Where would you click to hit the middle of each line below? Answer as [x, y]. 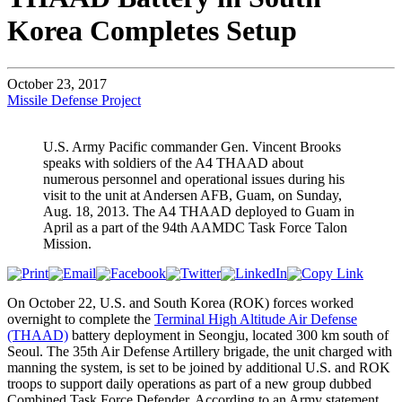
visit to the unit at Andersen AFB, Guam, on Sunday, [192, 195]
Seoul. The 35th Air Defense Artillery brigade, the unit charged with [200, 351]
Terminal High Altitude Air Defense [256, 319]
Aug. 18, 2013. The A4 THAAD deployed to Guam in [199, 211]
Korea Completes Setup [152, 31]
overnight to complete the [81, 319]
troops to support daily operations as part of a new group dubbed [189, 383]
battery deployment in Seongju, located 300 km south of [228, 335]
